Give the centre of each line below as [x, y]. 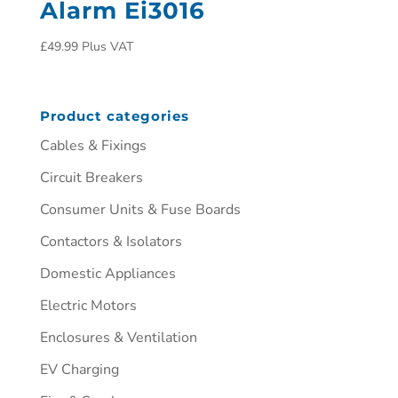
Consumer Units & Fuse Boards [140, 209]
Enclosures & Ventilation [118, 337]
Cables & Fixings [93, 145]
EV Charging [79, 369]
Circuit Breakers [91, 177]
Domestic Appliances [107, 273]
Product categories [114, 115]
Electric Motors [88, 305]
